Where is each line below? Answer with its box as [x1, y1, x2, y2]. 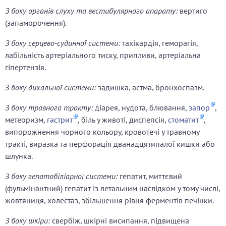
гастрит [47, 115, 73, 125]
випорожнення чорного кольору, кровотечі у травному [5, 127, 199, 137]
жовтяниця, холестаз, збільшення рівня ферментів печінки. [5, 195, 214, 206]
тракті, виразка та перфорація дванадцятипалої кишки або [5, 139, 215, 149]
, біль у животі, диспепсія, [78, 115, 168, 125]
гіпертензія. [5, 62, 46, 73]
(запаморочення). [5, 18, 67, 28]
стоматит [168, 115, 199, 125]
